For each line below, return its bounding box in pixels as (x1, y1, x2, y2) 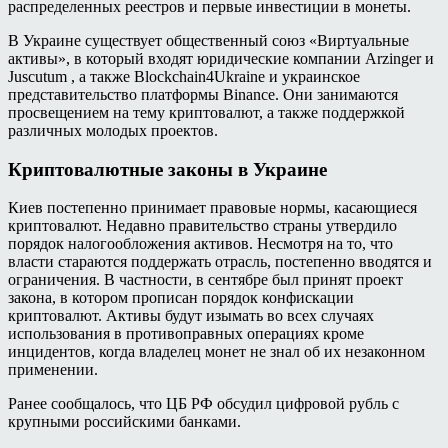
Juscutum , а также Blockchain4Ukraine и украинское (8, 67, 360, 85)
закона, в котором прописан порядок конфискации (8, 289, 354, 307)
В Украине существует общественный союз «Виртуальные (8, 31, 409, 49)
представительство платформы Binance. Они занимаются (8, 85, 398, 103)
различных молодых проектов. (8, 121, 218, 139)
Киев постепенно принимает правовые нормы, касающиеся (8, 199, 417, 217)
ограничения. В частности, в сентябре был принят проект (8, 271, 403, 289)
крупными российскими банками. (8, 413, 241, 431)
